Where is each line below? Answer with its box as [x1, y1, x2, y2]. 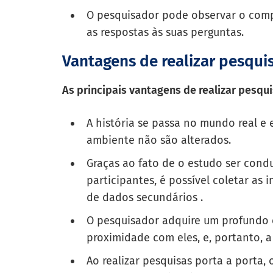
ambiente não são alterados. [87, 133, 232, 147]
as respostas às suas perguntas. [87, 26, 244, 39]
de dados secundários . [87, 191, 204, 205]
